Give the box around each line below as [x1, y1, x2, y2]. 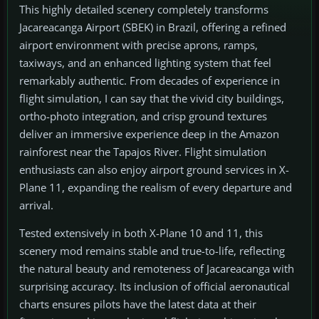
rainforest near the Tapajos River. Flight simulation [19, 145, 266, 159]
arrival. [19, 198, 53, 213]
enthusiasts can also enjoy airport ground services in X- [19, 162, 289, 177]
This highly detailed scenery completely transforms [19, 2, 268, 17]
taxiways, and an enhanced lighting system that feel [19, 56, 271, 70]
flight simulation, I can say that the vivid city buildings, [19, 91, 284, 106]
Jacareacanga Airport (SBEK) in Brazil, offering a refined [19, 20, 286, 35]
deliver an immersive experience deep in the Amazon [19, 127, 279, 142]
